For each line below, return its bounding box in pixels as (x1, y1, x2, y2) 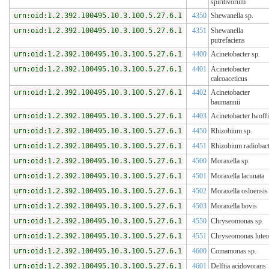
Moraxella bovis (211, 202, 257, 211)
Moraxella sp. (211, 157, 250, 166)
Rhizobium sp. (211, 127, 252, 136)
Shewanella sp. (211, 11, 253, 20)
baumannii (211, 98, 240, 107)
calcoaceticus (211, 74, 247, 83)
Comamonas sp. (211, 247, 256, 256)
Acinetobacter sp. (211, 50, 260, 59)
